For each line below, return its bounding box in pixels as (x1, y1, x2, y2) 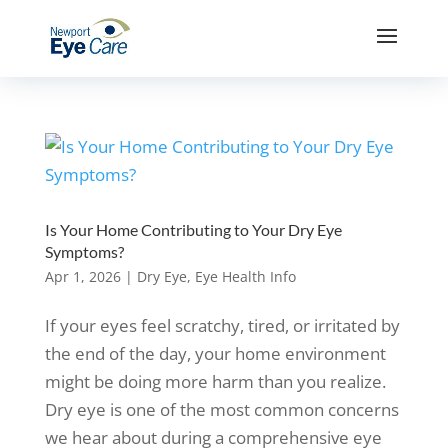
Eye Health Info (194, 267, 296, 286)
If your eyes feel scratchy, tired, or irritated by (44, 314, 400, 337)
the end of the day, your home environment (44, 342, 386, 365)
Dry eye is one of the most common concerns (44, 398, 399, 421)
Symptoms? (44, 242, 124, 261)
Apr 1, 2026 (44, 267, 121, 286)
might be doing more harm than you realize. (44, 370, 386, 393)
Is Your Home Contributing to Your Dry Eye (44, 220, 342, 239)
